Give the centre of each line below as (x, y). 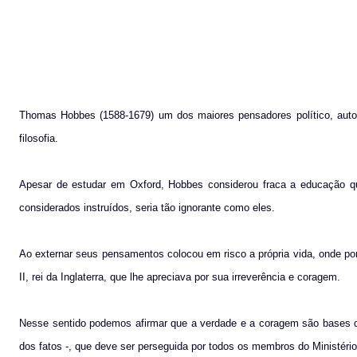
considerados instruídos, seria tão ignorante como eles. (147, 207)
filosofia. (39, 138)
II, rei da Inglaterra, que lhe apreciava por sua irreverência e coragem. (180, 277)
